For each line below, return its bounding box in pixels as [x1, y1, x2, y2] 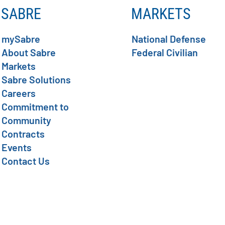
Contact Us [2, 155, 50, 167]
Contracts [2, 128, 45, 140]
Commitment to [2, 100, 69, 113]
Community [2, 114, 51, 127]
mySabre [2, 33, 40, 45]
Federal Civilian [132, 46, 198, 59]
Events [2, 141, 32, 154]
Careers [2, 87, 36, 99]
